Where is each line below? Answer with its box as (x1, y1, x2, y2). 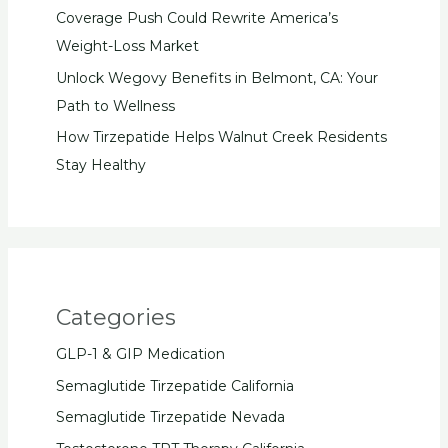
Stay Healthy (55, 156, 146, 175)
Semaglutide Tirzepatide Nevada (55, 408, 285, 427)
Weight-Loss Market (55, 37, 199, 56)
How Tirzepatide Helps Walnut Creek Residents (55, 128, 387, 147)
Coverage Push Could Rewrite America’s (55, 9, 338, 28)
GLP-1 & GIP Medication (55, 345, 225, 364)
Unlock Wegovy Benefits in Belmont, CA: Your (55, 68, 378, 87)
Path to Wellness (55, 96, 175, 115)
